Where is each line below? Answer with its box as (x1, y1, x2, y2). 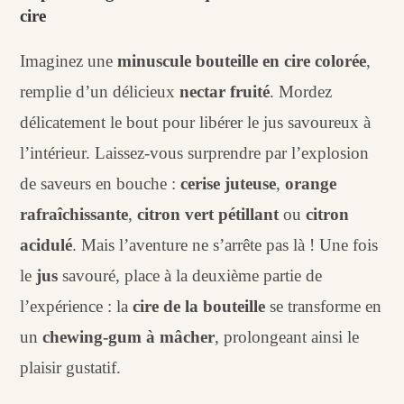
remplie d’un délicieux (20, 81, 180, 101)
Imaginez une (20, 50, 118, 70)
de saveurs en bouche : (20, 173, 181, 193)
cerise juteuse (180, 173, 277, 193)
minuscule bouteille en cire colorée (117, 50, 367, 70)
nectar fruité (179, 81, 271, 101)
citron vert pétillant (137, 204, 280, 224)
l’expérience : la (20, 296, 133, 316)
